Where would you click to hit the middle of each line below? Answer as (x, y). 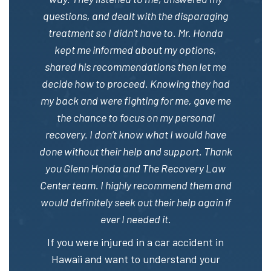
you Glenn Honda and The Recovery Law (135, 168)
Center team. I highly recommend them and (135, 185)
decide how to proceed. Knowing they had (135, 83)
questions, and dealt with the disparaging (135, 15)
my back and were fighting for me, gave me (135, 100)
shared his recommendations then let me (135, 66)
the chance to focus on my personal (135, 117)
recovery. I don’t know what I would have (135, 134)
